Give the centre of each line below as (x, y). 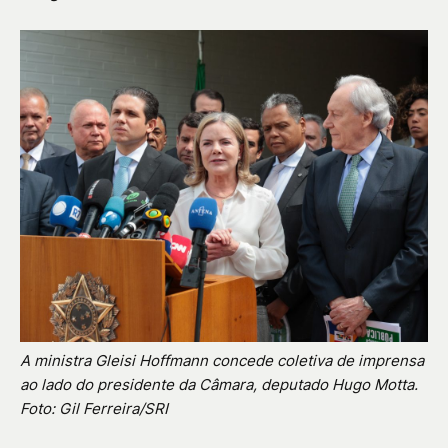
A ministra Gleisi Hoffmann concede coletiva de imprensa (222, 360)
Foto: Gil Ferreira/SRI (94, 408)
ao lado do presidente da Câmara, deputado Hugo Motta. (219, 384)
